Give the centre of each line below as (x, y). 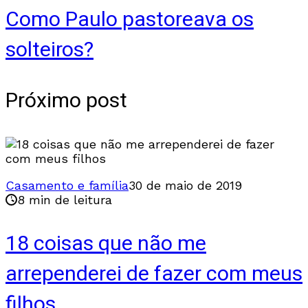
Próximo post (66, 101)
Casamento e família (67, 185)
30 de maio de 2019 (185, 185)
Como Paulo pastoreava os (130, 20)
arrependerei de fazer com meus (154, 274)
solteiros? (49, 50)
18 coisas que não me (106, 244)
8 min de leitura (65, 199)
